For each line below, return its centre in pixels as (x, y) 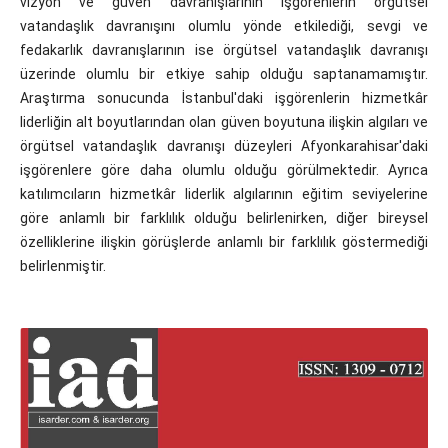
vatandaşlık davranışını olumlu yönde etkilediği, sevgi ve (224, 26)
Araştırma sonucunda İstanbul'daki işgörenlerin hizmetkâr (224, 98)
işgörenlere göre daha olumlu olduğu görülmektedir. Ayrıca (224, 170)
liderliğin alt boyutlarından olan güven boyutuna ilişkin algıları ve (224, 122)
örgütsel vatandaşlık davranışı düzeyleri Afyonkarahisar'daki (224, 146)
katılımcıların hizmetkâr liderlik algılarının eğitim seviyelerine (224, 194)
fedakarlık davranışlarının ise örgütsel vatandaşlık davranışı (224, 50)
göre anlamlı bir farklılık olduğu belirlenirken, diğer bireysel (224, 218)
